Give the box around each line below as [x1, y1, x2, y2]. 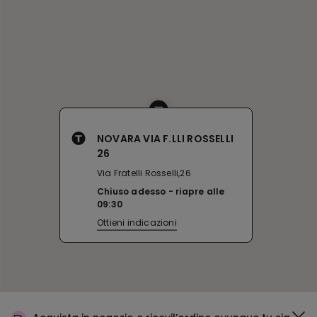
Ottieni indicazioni [97, 217, 177, 229]
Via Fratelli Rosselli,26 [97, 167, 191, 179]
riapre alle [175, 185, 225, 197]
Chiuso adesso [97, 185, 166, 197]
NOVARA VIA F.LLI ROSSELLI [97, 132, 234, 146]
